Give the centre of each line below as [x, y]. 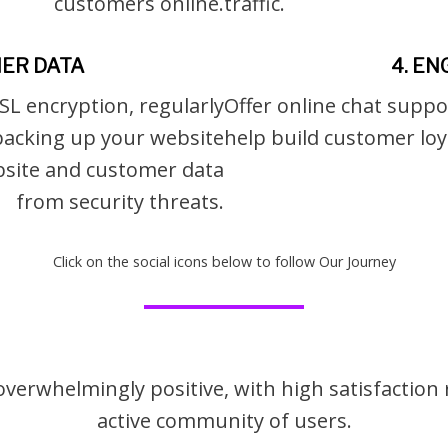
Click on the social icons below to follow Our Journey [224, 261]
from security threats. [120, 201]
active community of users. [224, 420]
